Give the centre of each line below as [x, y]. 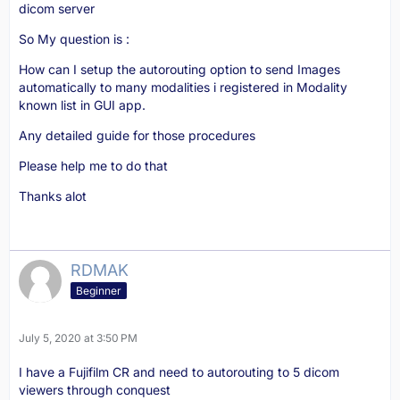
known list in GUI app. [82, 105]
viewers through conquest [95, 390]
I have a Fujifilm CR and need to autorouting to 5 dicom [179, 372]
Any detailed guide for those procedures [137, 135]
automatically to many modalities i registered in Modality [183, 87]
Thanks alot [53, 196]
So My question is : [74, 39]
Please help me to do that [93, 166]
